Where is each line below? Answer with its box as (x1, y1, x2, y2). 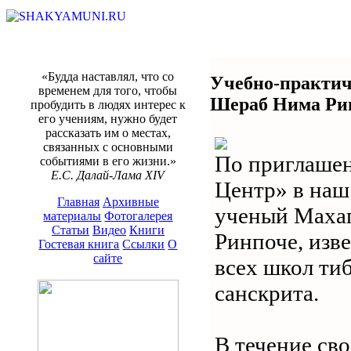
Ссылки (122, 237, 165, 251)
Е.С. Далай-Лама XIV (51, 168, 165, 182)
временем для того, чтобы (38, 84, 178, 97)
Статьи (52, 223, 89, 237)
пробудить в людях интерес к (31, 98, 186, 111)
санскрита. (215, 280, 319, 306)
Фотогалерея (104, 209, 173, 223)
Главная (57, 195, 100, 208)
